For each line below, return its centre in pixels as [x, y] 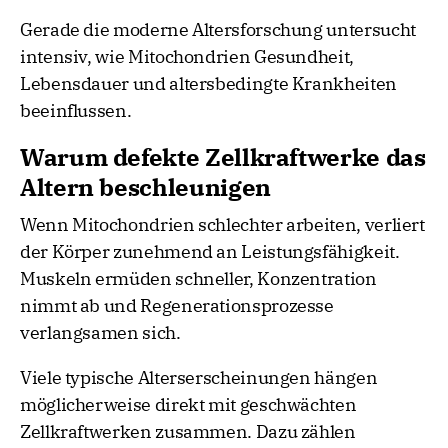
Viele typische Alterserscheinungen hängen [199, 378]
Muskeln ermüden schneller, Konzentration [198, 279]
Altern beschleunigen [145, 187]
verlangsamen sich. [100, 333]
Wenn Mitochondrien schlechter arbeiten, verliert [222, 225]
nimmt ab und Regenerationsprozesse [177, 306]
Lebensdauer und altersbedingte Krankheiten [208, 84]
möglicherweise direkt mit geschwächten [188, 405]
